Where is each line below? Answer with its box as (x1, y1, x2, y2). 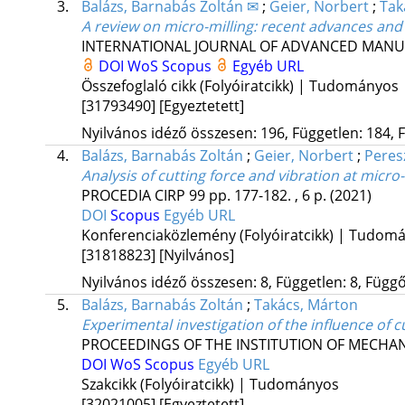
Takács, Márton (253, 295, 358, 316)
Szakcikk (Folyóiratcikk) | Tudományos (80, 374, 339, 395)
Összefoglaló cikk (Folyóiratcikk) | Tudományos (80, 76, 399, 97)
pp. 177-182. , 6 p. (208, 185, 330, 206)
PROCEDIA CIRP (80, 185, 185, 206)
